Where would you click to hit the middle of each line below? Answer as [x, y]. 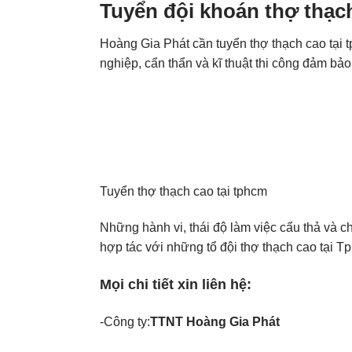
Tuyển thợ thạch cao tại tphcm [183, 191]
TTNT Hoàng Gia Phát [215, 322]
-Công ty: [125, 322]
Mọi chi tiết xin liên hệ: [176, 284]
